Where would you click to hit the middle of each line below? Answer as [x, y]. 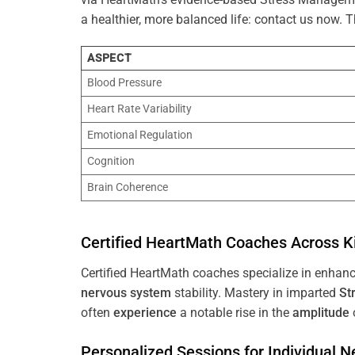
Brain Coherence [128, 187]
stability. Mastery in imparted [255, 293]
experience [145, 313]
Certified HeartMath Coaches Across [212, 243]
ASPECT [110, 58]
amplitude [321, 313]
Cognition [111, 161]
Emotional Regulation [140, 135]
